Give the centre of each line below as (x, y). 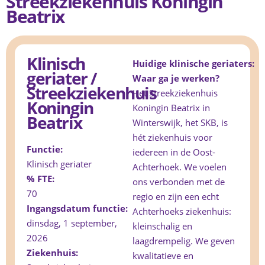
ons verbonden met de (179, 182)
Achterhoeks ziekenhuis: (182, 211)
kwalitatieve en (163, 256)
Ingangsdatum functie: (78, 209)
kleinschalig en (162, 226)
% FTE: (42, 179)
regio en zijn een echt (176, 197)
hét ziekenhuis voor (172, 138)
